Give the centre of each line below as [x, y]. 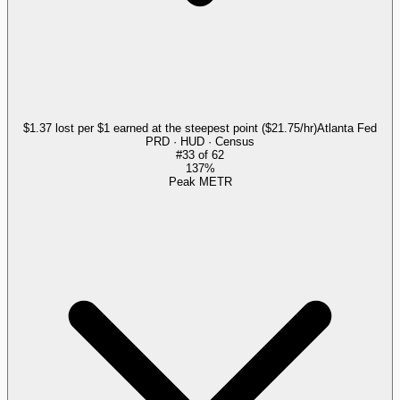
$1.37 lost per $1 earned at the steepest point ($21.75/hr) [170, 128]
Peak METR [200, 181]
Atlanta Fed [347, 128]
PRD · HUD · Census [200, 141]
